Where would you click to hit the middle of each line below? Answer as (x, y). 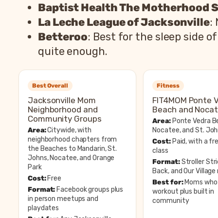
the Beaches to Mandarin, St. (73, 148)
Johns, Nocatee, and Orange (71, 158)
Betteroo (63, 36)
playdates (44, 208)
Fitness (168, 85)
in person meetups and (63, 199)
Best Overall (50, 85)
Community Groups (65, 118)
